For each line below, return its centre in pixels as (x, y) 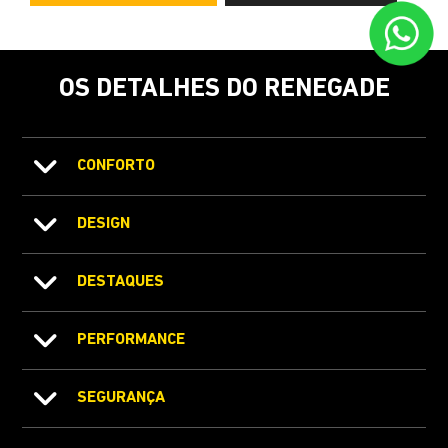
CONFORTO (116, 165)
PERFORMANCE (131, 339)
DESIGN (104, 223)
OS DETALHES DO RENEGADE (224, 89)
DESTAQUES (121, 281)
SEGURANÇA (121, 397)
